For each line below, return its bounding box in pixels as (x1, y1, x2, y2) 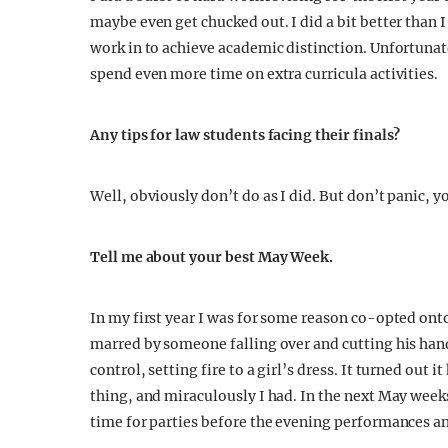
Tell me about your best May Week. (90, 248, 334, 266)
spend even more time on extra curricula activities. (90, 65, 439, 83)
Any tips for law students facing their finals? (90, 126, 404, 144)
